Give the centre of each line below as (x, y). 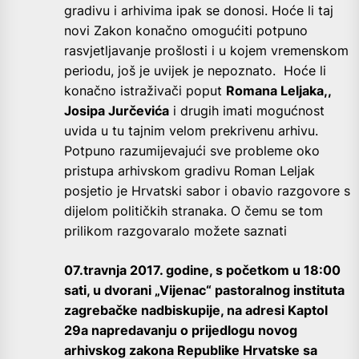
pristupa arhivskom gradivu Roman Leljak (190, 171)
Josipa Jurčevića (117, 111)
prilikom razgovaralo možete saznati (175, 231)
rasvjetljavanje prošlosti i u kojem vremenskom (206, 51)
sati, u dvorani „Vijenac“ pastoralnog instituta (204, 290)
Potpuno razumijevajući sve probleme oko (192, 151)
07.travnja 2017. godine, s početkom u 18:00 (202, 270)
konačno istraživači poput (145, 91)
